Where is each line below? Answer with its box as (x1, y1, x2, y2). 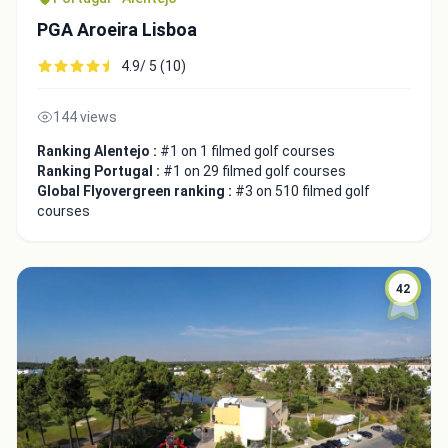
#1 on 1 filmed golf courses (160, 142, 335, 159)
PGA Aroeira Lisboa (37, 18, 197, 40)
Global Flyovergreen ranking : (37, 182, 235, 199)
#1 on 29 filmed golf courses (163, 162, 346, 179)
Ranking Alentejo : (37, 142, 160, 159)
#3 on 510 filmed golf (235, 182, 370, 199)
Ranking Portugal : (37, 162, 163, 179)
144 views (53, 108, 117, 125)
